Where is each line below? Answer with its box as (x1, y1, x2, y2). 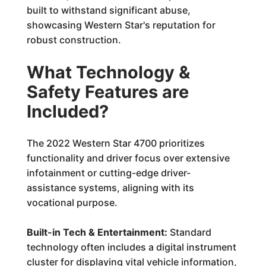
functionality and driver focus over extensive (26, 152, 230, 164)
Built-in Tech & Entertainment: (26, 226, 167, 238)
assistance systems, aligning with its (26, 182, 194, 194)
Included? (26, 101, 109, 122)
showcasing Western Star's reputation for (26, 19, 216, 31)
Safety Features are (26, 81, 189, 102)
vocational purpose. (26, 197, 118, 208)
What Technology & (26, 62, 190, 83)
